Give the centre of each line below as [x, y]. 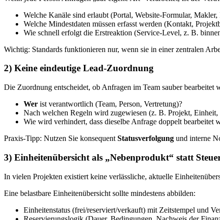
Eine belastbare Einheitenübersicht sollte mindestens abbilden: [100, 193]
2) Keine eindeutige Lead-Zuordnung [79, 68]
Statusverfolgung [146, 138]
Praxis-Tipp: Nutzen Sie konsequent [61, 138]
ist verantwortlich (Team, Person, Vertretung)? [110, 104]
